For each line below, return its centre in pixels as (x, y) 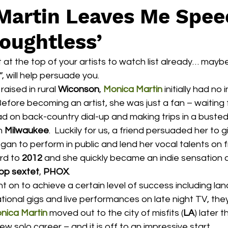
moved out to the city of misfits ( (115, 213)
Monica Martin (133, 89)
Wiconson (79, 89)
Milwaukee (27, 131)
